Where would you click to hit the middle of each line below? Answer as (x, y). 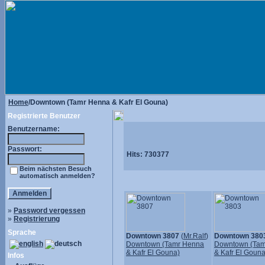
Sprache (22, 232)
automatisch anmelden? (57, 176)
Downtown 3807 (153, 236)
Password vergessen (49, 211)
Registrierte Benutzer (44, 116)
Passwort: (25, 149)
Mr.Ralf (195, 236)
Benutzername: (34, 129)
